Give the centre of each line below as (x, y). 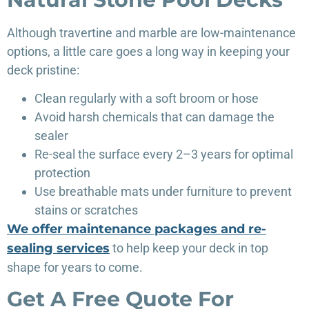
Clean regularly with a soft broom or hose (147, 99)
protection (62, 173)
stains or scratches (86, 210)
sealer (51, 136)
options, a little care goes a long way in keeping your (148, 51)
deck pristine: (43, 70)
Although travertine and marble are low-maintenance (151, 32)
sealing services (58, 249)
